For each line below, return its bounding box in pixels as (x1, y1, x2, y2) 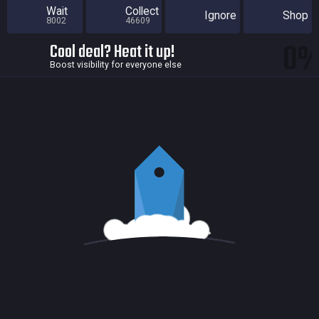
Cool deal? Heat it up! (50, 38, 175, 66)
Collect (125, 4, 159, 19)
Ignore (204, 9, 236, 23)
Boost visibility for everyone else (50, 58, 182, 70)
